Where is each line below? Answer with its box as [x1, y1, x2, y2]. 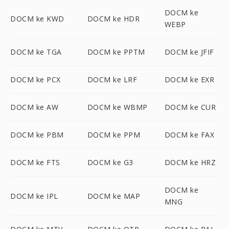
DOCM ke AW [10, 102, 58, 112]
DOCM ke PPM [87, 130, 141, 140]
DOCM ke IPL [10, 191, 58, 201]
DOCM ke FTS [10, 157, 60, 167]
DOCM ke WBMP [87, 102, 148, 112]
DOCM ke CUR [164, 102, 216, 112]
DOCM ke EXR [164, 75, 215, 84]
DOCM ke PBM [10, 130, 64, 140]
